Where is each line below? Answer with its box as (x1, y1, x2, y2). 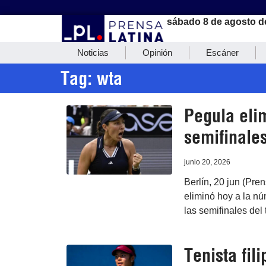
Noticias (77, 47, 109, 58)
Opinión (142, 47, 172, 58)
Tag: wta (61, 67, 122, 90)
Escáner (206, 47, 239, 58)
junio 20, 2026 (183, 158, 230, 167)
